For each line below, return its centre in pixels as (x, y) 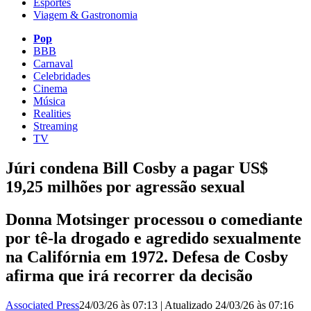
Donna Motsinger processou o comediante (154, 219)
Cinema (50, 88)
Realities (52, 113)
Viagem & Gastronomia (85, 15)
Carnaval (53, 63)
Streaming (56, 126)
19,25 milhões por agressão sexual (125, 186)
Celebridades (62, 76)
